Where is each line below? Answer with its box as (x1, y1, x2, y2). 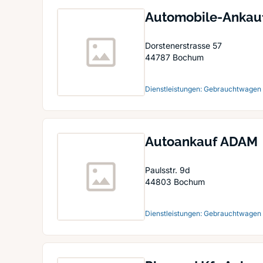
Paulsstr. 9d (145, 165, 190, 175)
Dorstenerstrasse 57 (145, 41, 222, 50)
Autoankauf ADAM (145, 134, 258, 149)
